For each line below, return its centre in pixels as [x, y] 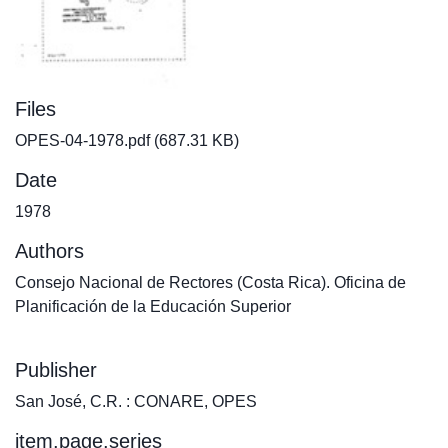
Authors [49, 251]
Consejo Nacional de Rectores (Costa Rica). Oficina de [210, 282]
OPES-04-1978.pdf [82, 140]
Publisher [56, 370]
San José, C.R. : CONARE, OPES [136, 401]
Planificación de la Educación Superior [153, 306]
